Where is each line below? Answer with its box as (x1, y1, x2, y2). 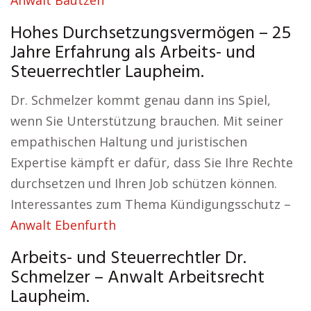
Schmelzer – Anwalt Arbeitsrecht (10, 264, 264, 292)
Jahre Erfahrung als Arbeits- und (10, 39, 255, 67)
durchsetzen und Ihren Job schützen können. (10, 175, 277, 192)
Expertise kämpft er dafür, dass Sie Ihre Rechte (10, 154, 293, 171)
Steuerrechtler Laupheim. (10, 58, 204, 87)
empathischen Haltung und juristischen (10, 133, 247, 150)
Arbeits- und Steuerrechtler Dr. (10, 244, 246, 273)
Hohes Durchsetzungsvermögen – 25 (10, 19, 291, 48)
